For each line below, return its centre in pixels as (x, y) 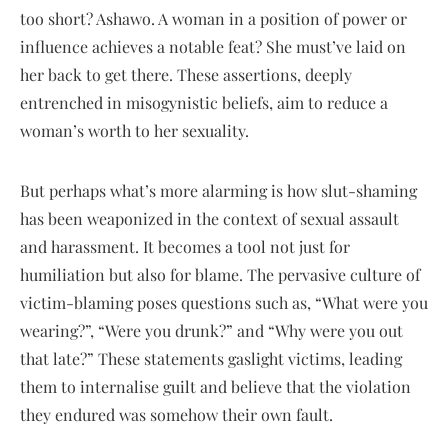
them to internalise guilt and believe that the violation (215, 387)
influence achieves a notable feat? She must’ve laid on (213, 47)
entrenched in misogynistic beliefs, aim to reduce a (204, 103)
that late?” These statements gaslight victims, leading (211, 359)
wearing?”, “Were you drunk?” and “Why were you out (211, 331)
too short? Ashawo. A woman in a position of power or (213, 19)
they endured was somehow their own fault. (176, 415)
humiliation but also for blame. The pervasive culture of (220, 275)
